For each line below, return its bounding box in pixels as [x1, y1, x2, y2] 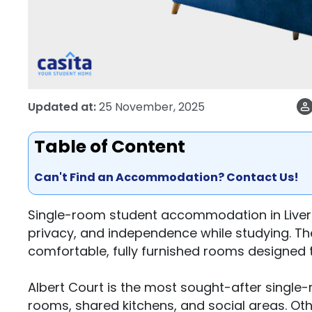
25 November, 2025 [99, 98, 205, 115]
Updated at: [28, 98, 96, 115]
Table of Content [34, 134, 185, 159]
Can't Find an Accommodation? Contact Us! [34, 169, 299, 185]
